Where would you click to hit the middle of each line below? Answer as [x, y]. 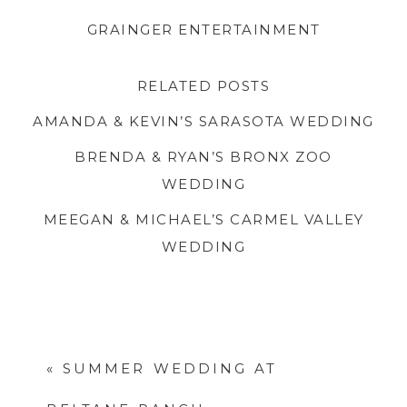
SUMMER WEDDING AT [170, 369]
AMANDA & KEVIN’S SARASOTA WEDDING [203, 122]
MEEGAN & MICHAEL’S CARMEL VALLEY [203, 220]
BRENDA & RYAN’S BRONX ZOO [203, 157]
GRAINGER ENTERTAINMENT [203, 29]
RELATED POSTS [203, 86]
